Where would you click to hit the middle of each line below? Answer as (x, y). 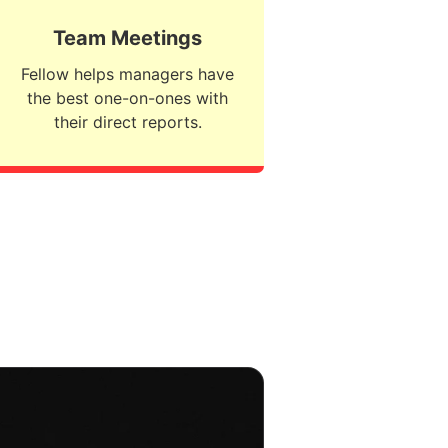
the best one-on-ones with (128, 97)
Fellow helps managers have (128, 73)
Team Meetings (128, 37)
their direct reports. (127, 121)
